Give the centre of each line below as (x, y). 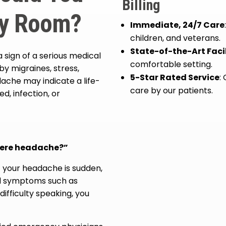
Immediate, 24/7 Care (178, 25)
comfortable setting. (172, 65)
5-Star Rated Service (175, 78)
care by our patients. (172, 91)
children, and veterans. (176, 38)
